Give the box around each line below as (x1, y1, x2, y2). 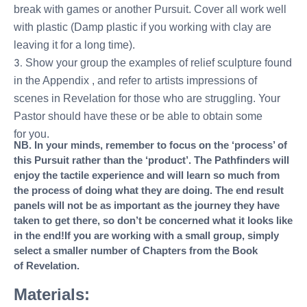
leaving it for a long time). (14, 38, 135, 51)
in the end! (14, 230, 64, 242)
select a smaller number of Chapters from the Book (14, 245, 258, 257)
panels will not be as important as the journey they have (14, 199, 280, 212)
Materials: (14, 284, 90, 304)
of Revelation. (14, 260, 79, 272)
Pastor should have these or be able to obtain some (14, 110, 262, 123)
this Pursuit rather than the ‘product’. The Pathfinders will (14, 154, 289, 167)
